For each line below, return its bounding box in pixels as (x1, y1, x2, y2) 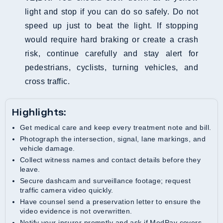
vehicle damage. (19, 144, 75, 153)
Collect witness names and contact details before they (19, 156, 25, 164)
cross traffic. (25, 77, 70, 86)
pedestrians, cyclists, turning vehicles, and (25, 63, 198, 72)
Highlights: (11, 107, 67, 118)
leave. (19, 165, 40, 174)
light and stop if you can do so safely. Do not (25, 7, 198, 16)
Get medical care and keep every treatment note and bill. (25, 123, 212, 132)
